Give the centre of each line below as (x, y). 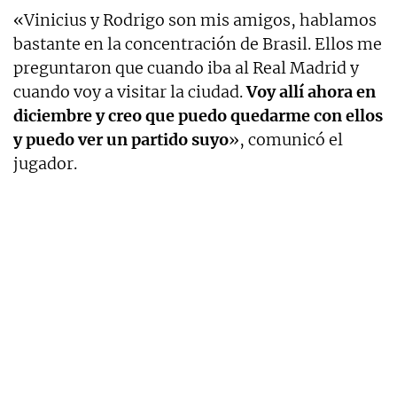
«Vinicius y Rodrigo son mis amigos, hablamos (195, 19)
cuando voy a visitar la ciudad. (130, 91)
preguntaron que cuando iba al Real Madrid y (186, 67)
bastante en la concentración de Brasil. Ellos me (198, 43)
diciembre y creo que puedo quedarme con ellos (198, 115)
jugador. (45, 163)
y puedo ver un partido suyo (121, 139)
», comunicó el (286, 139)
